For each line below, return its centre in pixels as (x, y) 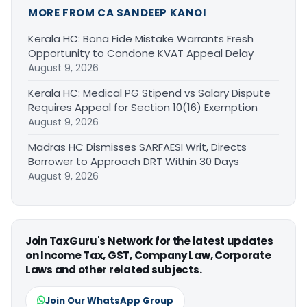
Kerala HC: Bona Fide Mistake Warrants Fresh (141, 38)
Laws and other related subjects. (114, 269)
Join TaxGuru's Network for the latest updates (149, 241)
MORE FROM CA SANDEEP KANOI (118, 12)
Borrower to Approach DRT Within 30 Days (134, 161)
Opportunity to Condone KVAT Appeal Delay (141, 53)
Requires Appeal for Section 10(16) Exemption (143, 107)
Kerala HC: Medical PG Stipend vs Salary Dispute (149, 93)
